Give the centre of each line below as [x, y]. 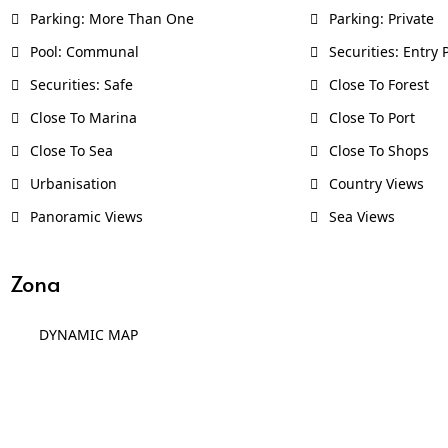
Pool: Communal [82, 51]
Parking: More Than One [109, 18]
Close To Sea [69, 150]
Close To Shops [376, 150]
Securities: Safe [79, 84]
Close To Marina [81, 117]
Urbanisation [71, 183]
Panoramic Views [84, 216]
